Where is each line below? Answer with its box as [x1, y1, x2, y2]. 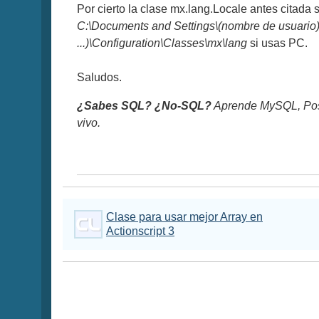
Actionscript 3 [106, 224, 174, 237]
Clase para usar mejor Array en [106, 210, 263, 223]
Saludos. [77, 70, 122, 83]
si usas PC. [247, 36, 308, 49]
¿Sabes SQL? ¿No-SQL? [77, 99, 211, 112]
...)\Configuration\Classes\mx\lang [77, 36, 247, 49]
